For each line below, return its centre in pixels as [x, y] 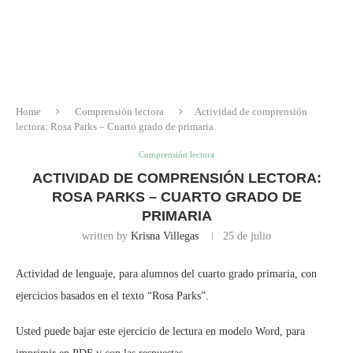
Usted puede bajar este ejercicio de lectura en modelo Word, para [160, 331]
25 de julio [247, 236]
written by [106, 236]
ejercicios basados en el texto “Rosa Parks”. [112, 295]
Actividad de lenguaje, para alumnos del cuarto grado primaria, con [166, 273]
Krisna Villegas [165, 236]
